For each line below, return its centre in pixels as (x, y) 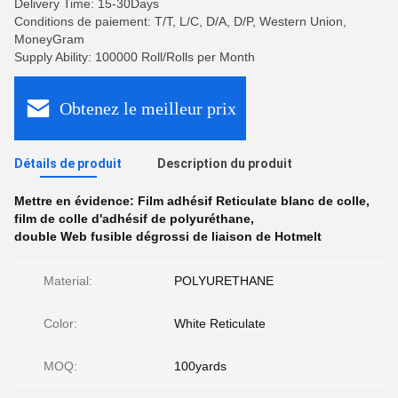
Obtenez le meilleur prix (148, 108)
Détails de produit (68, 163)
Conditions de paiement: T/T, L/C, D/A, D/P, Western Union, (180, 21)
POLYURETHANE (224, 281)
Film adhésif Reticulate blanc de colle (252, 201)
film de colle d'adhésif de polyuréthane (132, 219)
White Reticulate (220, 323)
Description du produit (225, 163)
